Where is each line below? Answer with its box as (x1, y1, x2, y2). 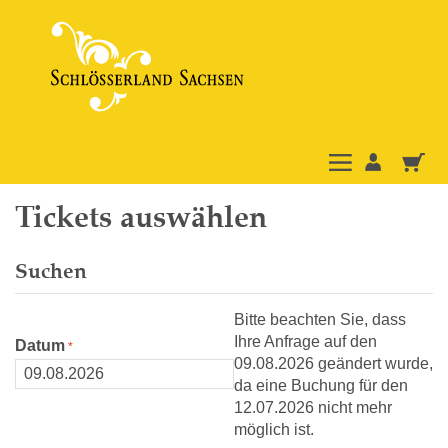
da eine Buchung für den (234, 377, 408, 394)
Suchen (15, 258, 87, 284)
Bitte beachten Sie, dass (234, 311, 406, 328)
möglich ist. (234, 421, 314, 438)
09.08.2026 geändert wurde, (234, 355, 433, 372)
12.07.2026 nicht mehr (234, 399, 392, 416)
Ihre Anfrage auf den (234, 333, 377, 350)
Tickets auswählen (15, 199, 267, 235)
